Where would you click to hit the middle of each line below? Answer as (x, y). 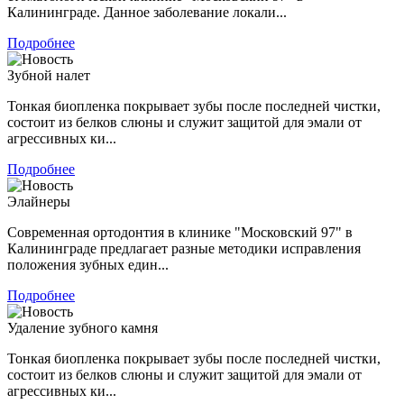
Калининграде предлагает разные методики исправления (184, 248)
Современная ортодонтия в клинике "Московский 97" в (180, 232)
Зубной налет (49, 75)
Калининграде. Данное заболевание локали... (147, 12)
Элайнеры (39, 201)
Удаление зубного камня (83, 327)
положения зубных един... (88, 264)
